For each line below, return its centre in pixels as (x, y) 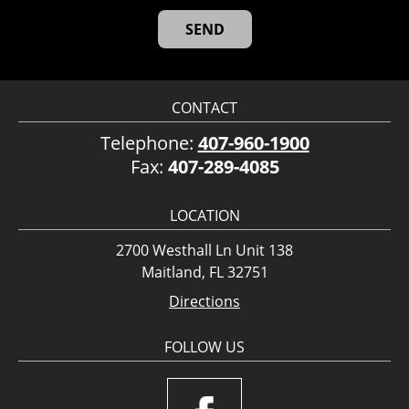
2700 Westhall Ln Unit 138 (204, 250)
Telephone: (149, 142)
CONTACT (204, 107)
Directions (204, 301)
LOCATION (204, 215)
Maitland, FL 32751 (204, 272)
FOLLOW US (204, 346)
